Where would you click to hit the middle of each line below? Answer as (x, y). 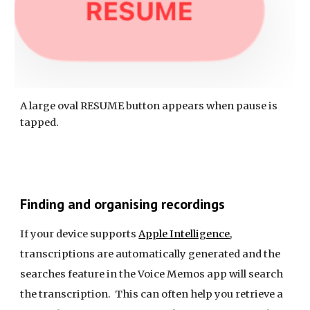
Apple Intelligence (184, 234)
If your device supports (80, 234)
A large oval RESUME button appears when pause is (149, 106)
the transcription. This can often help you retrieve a (152, 294)
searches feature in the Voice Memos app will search (152, 274)
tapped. (40, 123)
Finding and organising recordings (123, 204)
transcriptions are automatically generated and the (151, 254)
